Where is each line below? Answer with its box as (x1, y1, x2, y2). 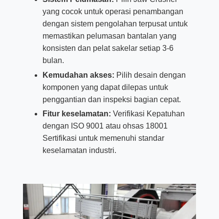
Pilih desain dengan (114, 70, 186, 79)
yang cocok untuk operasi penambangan (42, 7, 183, 16)
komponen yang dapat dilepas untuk (42, 83, 168, 91)
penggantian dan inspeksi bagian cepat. (42, 95, 181, 104)
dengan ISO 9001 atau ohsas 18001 (42, 122, 168, 131)
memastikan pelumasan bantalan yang (42, 31, 176, 40)
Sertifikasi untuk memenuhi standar (42, 134, 164, 143)
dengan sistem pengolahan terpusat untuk (42, 19, 188, 28)
